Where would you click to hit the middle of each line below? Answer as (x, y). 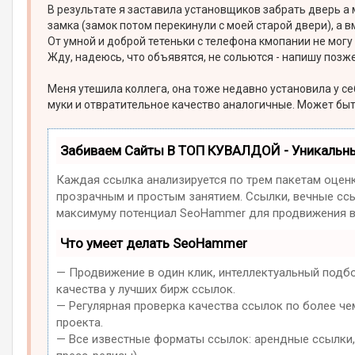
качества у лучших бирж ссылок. (146, 290)
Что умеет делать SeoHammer (154, 244)
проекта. (80, 323)
